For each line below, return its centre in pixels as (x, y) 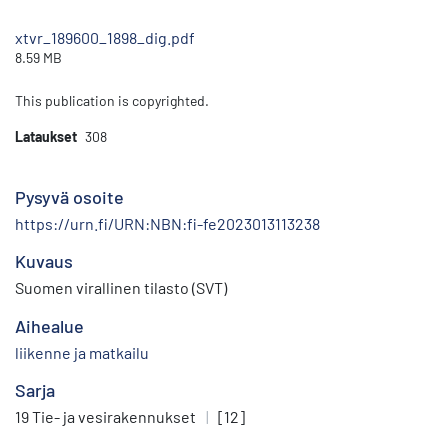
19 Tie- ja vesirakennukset (105, 417)
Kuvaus (44, 261)
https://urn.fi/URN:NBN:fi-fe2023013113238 (167, 224)
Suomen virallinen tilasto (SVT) (121, 288)
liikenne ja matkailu (82, 353)
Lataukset (46, 137)
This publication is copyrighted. (112, 101)
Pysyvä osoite (69, 197)
